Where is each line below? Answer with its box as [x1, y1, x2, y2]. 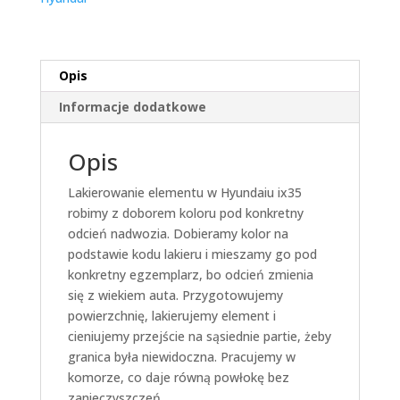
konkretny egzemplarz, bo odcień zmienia [67, 265, 313, 283]
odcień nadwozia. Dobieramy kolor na [67, 224, 288, 242]
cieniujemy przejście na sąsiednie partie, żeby [67, 327, 331, 345]
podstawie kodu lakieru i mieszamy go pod [67, 245, 317, 262]
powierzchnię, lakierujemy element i [67, 306, 276, 324]
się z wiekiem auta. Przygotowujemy [67, 286, 283, 304]
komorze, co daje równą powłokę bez [67, 368, 289, 386]
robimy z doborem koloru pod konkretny [67, 204, 304, 221]
